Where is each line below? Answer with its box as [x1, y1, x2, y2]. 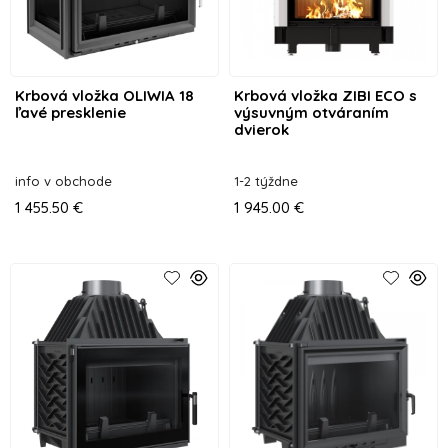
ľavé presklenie [15, 102, 126, 122]
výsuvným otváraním [233, 102, 389, 122]
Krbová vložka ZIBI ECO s [233, 85, 417, 105]
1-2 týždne [233, 172, 298, 189]
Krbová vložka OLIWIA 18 [15, 85, 194, 105]
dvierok [233, 119, 289, 139]
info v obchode [15, 172, 112, 189]
